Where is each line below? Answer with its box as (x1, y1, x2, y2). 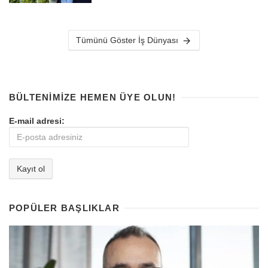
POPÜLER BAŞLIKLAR (9, 202, 120, 213)
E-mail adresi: (9, 115, 65, 126)
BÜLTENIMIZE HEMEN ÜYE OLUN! (9, 92, 176, 102)
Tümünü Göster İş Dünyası (76, 35, 179, 45)
